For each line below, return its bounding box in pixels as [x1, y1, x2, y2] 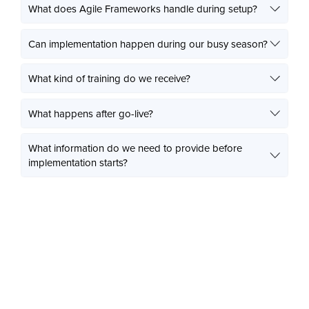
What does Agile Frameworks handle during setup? [28, 1, 257, 17]
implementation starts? [28, 155, 128, 170]
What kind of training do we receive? [28, 71, 190, 86]
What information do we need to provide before [28, 141, 242, 156]
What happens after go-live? [28, 106, 153, 121]
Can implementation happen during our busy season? [28, 36, 268, 51]
